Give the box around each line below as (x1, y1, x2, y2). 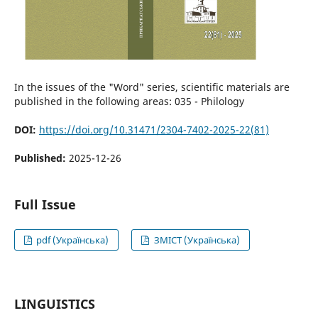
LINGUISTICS (13, 295, 95, 312)
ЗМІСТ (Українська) (151, 234, 240, 246)
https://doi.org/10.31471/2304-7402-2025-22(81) (38, 122, 269, 136)
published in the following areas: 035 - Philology (13, 94, 244, 108)
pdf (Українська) (34, 234, 109, 246)
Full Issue (13, 195, 76, 213)
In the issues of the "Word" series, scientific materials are (13, 79, 290, 94)
